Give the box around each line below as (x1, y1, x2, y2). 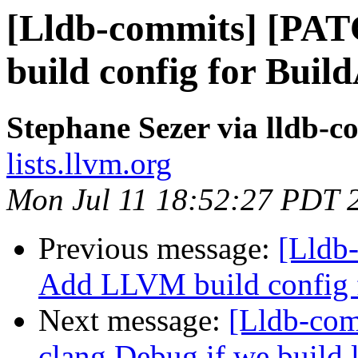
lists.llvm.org (6, 146, 172, 181)
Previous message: (38, 231, 278, 266)
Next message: (38, 303, 229, 338)
